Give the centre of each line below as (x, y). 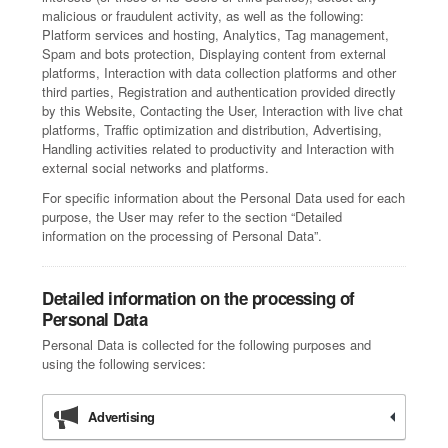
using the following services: (124, 363)
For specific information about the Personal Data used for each (224, 197)
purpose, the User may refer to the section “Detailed (192, 216)
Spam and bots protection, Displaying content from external (214, 53)
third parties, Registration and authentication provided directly (219, 91)
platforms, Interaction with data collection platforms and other (219, 72)
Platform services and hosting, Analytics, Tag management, (216, 34)
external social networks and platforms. (156, 167)
